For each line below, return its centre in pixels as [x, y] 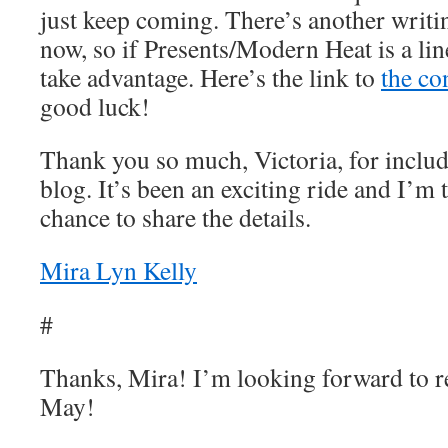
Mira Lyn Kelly [118, 270]
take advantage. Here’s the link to [210, 77]
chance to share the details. [175, 217]
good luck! [95, 106]
